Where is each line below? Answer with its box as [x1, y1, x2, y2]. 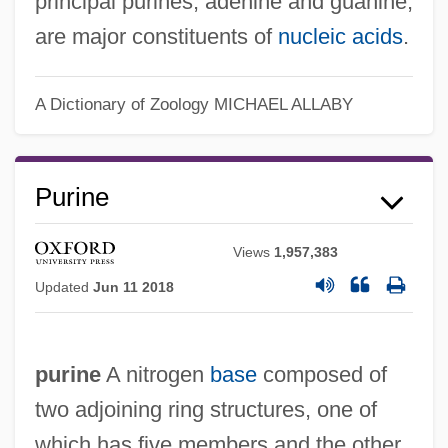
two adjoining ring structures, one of [34, 397, 377, 423]
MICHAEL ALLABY [213, 94, 353, 113]
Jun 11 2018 [92, 279, 174, 296]
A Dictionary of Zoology [34, 94, 209, 113]
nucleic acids [277, 24, 403, 50]
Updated [34, 279, 93, 296]
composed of [256, 362, 387, 388]
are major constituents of [34, 24, 278, 50]
